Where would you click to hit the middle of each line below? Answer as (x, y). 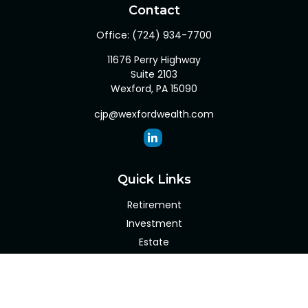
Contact (154, 10)
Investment (154, 223)
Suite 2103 (154, 74)
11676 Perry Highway (154, 60)
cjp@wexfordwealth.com (154, 114)
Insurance (154, 261)
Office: (114, 35)
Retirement (154, 205)
